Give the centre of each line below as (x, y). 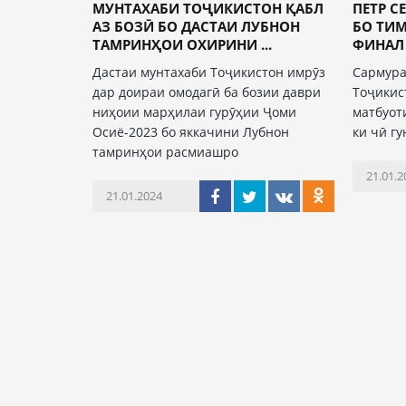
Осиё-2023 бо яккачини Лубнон (191, 132)
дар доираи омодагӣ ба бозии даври (207, 92)
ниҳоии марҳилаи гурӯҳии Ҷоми (194, 112)
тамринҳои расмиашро (165, 152)
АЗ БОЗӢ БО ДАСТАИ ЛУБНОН (196, 26)
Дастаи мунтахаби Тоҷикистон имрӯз (209, 72)
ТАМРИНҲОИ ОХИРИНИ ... (182, 44)
